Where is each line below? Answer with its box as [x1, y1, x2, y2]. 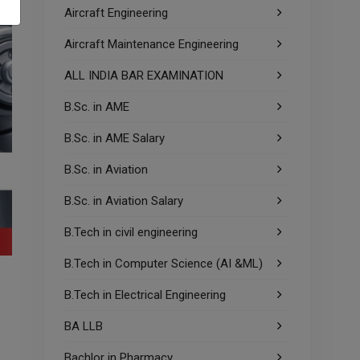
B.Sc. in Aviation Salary [64, 194, 183, 208]
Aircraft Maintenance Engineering [64, 37, 239, 51]
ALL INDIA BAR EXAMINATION [64, 68, 223, 83]
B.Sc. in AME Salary [64, 131, 165, 145]
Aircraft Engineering [64, 6, 168, 20]
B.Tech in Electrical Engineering [64, 288, 226, 302]
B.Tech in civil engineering [64, 225, 198, 239]
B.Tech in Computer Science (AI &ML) [64, 256, 263, 271]
